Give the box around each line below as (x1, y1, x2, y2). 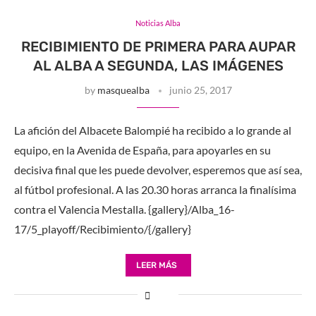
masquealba (97, 83, 150, 96)
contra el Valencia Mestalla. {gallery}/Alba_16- (14, 202, 235, 216)
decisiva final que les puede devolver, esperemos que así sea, (14, 162, 302, 176)
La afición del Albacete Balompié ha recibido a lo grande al (14, 123, 291, 137)
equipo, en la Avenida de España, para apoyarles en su (14, 142, 271, 157)
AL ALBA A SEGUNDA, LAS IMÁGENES (32, 56, 284, 74)
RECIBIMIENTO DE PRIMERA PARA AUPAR (20, 37, 296, 55)
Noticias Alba (135, 18, 181, 28)
